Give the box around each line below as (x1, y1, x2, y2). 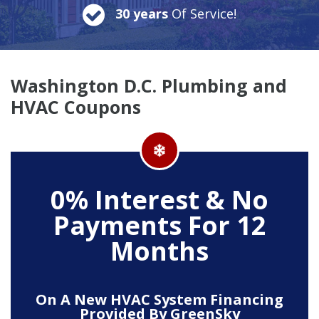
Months (110, 233, 209, 268)
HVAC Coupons (11, 94, 141, 119)
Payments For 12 (53, 207, 266, 243)
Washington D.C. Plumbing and (11, 73, 287, 98)
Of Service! (172, 4, 236, 22)
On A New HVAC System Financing (36, 289, 283, 309)
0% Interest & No (51, 182, 268, 217)
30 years (115, 4, 172, 22)
